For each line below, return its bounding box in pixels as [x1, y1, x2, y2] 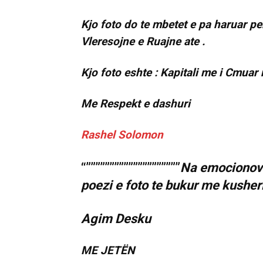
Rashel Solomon [81, 128, 163, 142]
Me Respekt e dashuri [81, 97, 190, 111]
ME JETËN [81, 244, 134, 258]
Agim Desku [81, 211, 151, 227]
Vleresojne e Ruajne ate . [81, 35, 205, 49]
